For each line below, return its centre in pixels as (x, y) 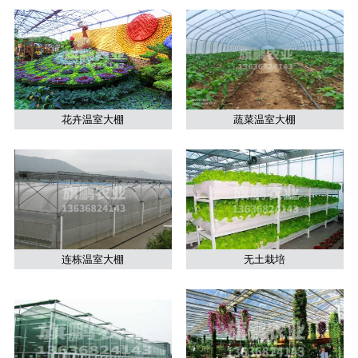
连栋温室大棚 (93, 259)
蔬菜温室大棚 (265, 119)
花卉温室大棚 (93, 119)
